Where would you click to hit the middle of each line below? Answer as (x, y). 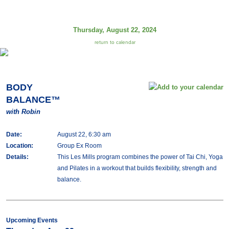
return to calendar (115, 42)
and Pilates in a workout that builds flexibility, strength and (137, 168)
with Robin (23, 112)
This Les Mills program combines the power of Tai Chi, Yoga (140, 157)
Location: (19, 146)
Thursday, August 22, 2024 (115, 30)
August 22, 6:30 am (84, 134)
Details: (17, 157)
